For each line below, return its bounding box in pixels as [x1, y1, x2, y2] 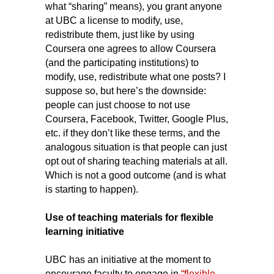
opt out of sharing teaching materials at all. [45, 155, 228, 166]
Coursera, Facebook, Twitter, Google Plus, [45, 113, 228, 124]
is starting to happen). [45, 183, 138, 194]
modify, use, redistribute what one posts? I [45, 71, 226, 82]
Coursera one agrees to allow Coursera [45, 43, 216, 54]
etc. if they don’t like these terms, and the [45, 127, 220, 138]
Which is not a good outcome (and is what [45, 169, 226, 180]
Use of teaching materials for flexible [45, 212, 213, 223]
